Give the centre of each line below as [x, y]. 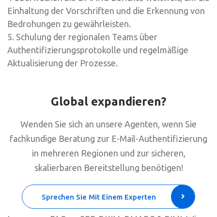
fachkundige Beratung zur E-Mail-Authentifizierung [108, 138]
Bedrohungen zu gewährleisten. [69, 23]
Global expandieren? [108, 101]
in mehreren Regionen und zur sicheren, [108, 153]
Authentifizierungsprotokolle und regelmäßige [98, 50]
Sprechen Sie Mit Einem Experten [99, 197]
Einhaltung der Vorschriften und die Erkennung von [106, 10]
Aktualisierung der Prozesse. [62, 63]
